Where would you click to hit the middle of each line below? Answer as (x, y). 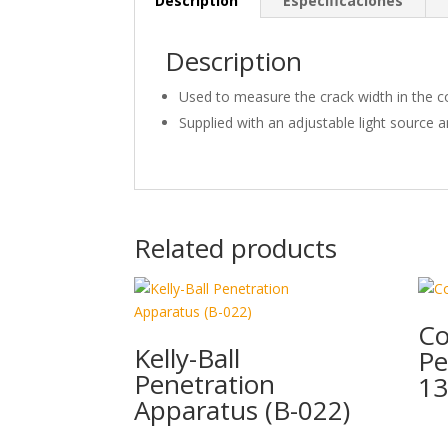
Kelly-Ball (187, 358)
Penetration (205, 384)
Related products (236, 248)
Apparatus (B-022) (242, 410)
